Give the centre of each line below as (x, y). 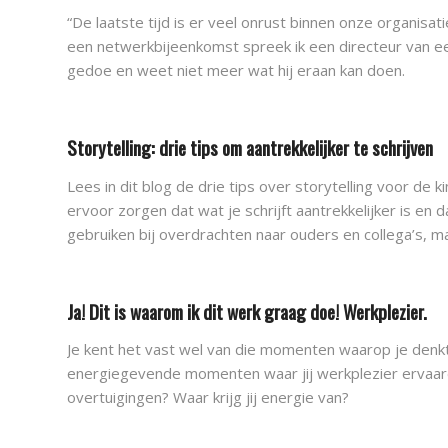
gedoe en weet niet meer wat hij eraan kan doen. (236, 70)
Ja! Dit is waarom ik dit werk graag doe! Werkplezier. (247, 310)
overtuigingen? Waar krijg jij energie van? (208, 397)
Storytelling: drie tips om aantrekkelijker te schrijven (250, 147)
